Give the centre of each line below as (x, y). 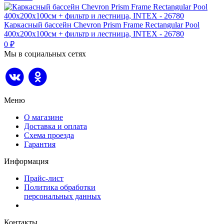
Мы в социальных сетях (45, 54)
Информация (26, 161)
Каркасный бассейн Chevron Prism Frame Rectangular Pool (102, 25)
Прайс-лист (44, 178)
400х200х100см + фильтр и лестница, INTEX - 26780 (94, 34)
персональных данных (62, 196)
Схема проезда (49, 135)
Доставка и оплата (55, 126)
